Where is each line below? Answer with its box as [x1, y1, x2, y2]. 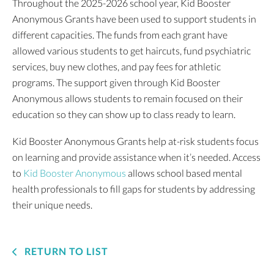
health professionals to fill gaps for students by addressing [12, 183, 255, 195]
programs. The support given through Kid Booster [12, 76, 220, 89]
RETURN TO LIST [22, 245, 108, 257]
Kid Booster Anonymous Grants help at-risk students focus [12, 135, 259, 147]
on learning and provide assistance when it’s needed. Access [12, 151, 261, 163]
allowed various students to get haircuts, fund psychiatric [12, 45, 251, 57]
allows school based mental [126, 167, 242, 179]
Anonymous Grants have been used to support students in [12, 13, 256, 25]
